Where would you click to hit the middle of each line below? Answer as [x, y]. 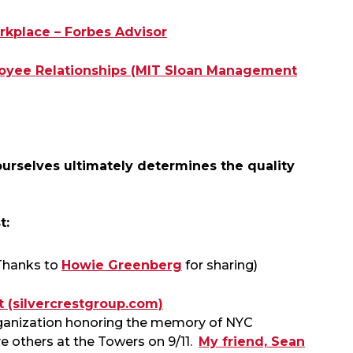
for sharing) [220, 266]
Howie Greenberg [122, 266]
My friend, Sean [252, 342]
